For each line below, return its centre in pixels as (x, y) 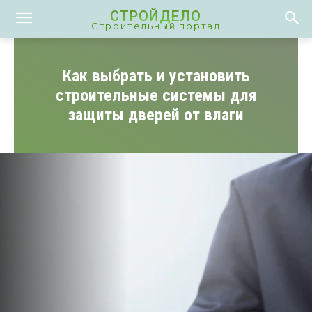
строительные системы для (156, 95)
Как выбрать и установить (156, 76)
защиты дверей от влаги (156, 115)
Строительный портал (156, 25)
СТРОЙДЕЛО (156, 16)
